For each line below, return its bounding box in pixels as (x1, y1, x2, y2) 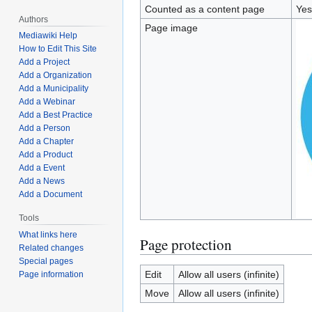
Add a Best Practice (19, 110, 93, 120)
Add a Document (19, 189, 83, 200)
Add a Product (19, 150, 73, 160)
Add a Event (19, 163, 65, 173)
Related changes (19, 243, 84, 253)
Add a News (19, 176, 65, 187)
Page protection (140, 235, 232, 254)
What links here (19, 230, 78, 240)
